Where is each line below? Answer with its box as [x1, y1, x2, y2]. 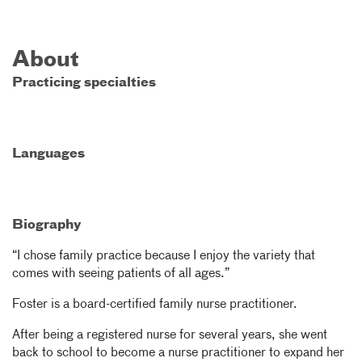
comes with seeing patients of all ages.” [12, 267, 229, 280]
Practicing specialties [12, 77, 156, 90]
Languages [12, 148, 85, 161]
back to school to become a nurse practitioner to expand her [12, 347, 344, 360]
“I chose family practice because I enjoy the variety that [12, 250, 315, 263]
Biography [12, 219, 82, 232]
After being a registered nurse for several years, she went [12, 329, 327, 342]
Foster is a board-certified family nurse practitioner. [12, 298, 297, 311]
